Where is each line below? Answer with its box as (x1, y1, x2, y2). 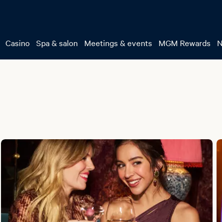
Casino (5, 37, 30, 48)
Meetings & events (84, 37, 152, 48)
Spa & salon (36, 37, 78, 48)
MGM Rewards (159, 37, 211, 48)
